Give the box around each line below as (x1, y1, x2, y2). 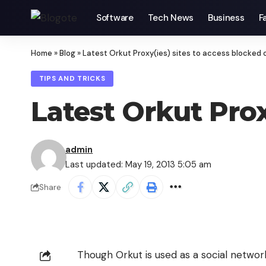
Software (96, 12, 134, 24)
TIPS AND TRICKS (39, 74, 106, 84)
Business (207, 12, 245, 24)
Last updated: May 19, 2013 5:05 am (65, 159, 212, 171)
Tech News (147, 12, 194, 24)
